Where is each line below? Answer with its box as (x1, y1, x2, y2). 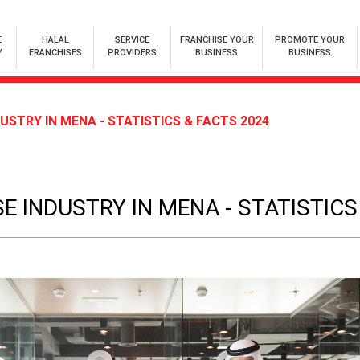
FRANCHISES (28, 47, 82, 58)
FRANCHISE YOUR (179, 35, 254, 45)
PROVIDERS (108, 47, 157, 58)
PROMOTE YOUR (275, 35, 345, 45)
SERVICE (115, 35, 149, 45)
